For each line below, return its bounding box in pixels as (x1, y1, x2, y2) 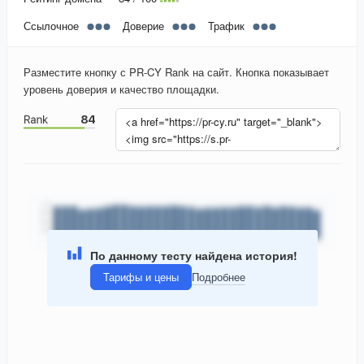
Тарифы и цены (102, 269, 179, 285)
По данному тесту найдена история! (89, 246, 297, 263)
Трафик (208, 18, 245, 34)
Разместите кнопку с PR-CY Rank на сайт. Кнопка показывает (24, 64, 329, 80)
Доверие (123, 18, 164, 34)
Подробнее (191, 269, 245, 285)
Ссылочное (24, 18, 79, 34)
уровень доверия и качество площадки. (24, 81, 219, 97)
